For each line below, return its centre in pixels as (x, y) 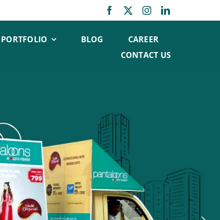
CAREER (143, 39)
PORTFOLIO (24, 39)
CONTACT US (146, 55)
